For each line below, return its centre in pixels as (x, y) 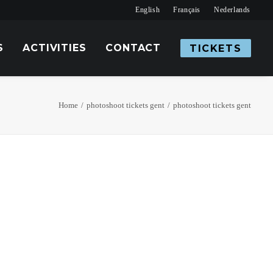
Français (187, 10)
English (148, 10)
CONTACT (133, 48)
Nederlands (232, 10)
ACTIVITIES (55, 48)
